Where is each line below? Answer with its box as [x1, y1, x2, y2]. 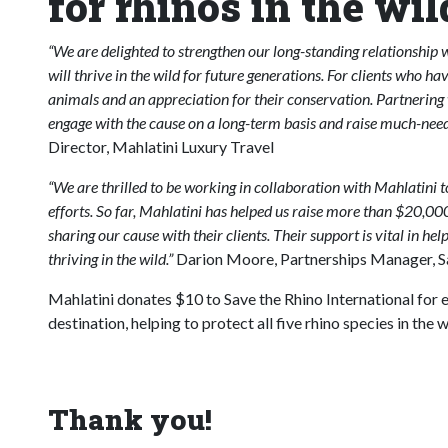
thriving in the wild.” [48, 248, 173, 268]
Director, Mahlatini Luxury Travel [48, 136, 274, 156]
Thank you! [48, 400, 212, 438]
